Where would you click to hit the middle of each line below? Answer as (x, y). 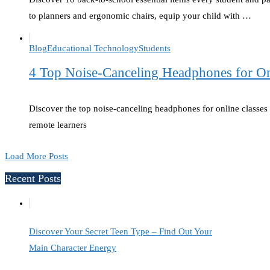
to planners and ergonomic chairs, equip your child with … (140, 15)
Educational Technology (93, 48)
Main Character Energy (73, 248)
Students (155, 48)
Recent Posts (33, 178)
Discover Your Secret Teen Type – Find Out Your (121, 232)
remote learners (58, 125)
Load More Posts (36, 156)
